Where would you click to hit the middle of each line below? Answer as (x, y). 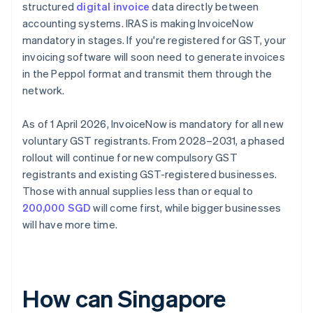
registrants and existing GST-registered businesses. (150, 174)
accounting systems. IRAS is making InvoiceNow (138, 23)
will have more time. (70, 225)
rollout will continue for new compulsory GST (130, 158)
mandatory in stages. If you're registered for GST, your (154, 40)
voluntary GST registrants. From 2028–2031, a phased (154, 141)
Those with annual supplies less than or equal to (138, 191)
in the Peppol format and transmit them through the (147, 74)
